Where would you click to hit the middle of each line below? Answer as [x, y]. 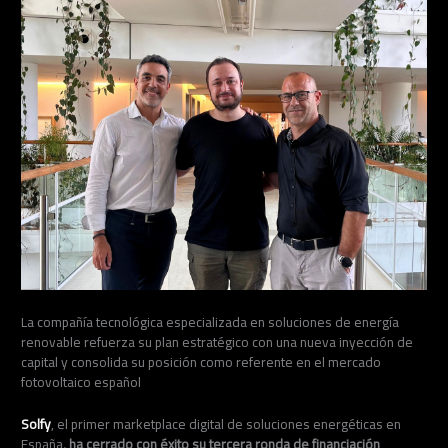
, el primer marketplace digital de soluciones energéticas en [226, 424]
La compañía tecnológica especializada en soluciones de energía [210, 322]
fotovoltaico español [81, 382]
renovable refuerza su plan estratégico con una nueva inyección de [217, 342]
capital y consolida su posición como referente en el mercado [201, 362]
